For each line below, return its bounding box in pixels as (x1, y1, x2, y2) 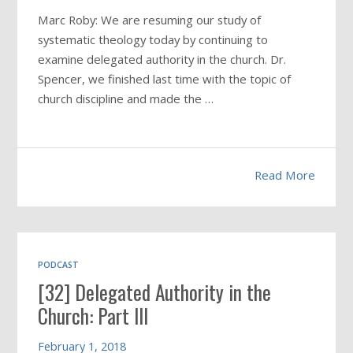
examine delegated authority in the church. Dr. (38, 51, 287, 68)
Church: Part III (38, 300, 149, 330)
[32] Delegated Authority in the (38, 277, 272, 307)
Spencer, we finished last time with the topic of (38, 71, 292, 87)
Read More (254, 167, 315, 184)
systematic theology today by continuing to (38, 32, 269, 48)
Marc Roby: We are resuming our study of (38, 12, 262, 28)
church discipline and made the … (38, 91, 214, 107)
